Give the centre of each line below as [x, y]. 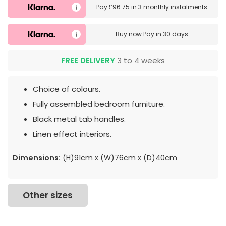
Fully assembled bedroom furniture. [99, 104]
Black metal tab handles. [79, 119]
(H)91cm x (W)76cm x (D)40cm [119, 158]
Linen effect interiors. [72, 134]
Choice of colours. [67, 89]
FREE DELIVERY [88, 61]
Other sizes [48, 195]
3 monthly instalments [173, 7]
